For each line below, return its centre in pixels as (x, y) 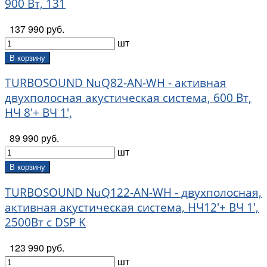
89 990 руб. (34, 138)
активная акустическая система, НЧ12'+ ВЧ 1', (132, 207)
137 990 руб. (37, 29)
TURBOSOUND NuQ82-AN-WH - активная (116, 83)
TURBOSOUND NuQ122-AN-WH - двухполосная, (133, 192)
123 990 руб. (37, 247)
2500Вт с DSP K (45, 222)
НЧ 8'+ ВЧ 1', (38, 113)
